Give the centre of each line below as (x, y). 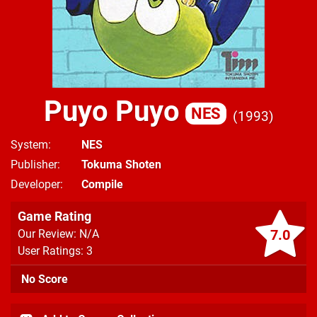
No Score (45, 279)
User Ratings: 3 (55, 251)
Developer (35, 184)
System (29, 145)
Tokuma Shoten (121, 165)
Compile (102, 184)
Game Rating (54, 216)
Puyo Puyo (111, 111)
